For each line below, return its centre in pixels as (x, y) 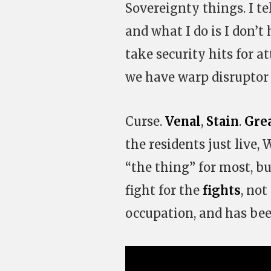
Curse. (145, 121)
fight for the (164, 190)
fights (222, 190)
